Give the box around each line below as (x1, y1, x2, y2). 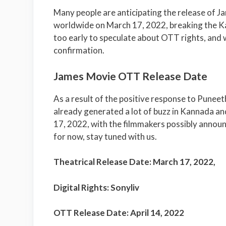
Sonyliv (110, 182, 139, 193)
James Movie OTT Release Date (53, 69, 207, 82)
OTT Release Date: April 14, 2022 (53, 207, 184, 218)
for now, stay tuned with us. (53, 131, 157, 142)
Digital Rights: (53, 182, 110, 193)
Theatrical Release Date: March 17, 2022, (53, 156, 215, 167)
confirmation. (53, 45, 104, 56)
